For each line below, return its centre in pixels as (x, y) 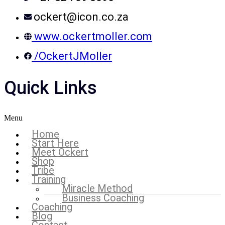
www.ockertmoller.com (93, 37)
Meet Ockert (60, 152)
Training (49, 179)
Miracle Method (97, 188)
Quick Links (50, 88)
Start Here (55, 143)
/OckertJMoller (73, 56)
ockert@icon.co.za (81, 17)
